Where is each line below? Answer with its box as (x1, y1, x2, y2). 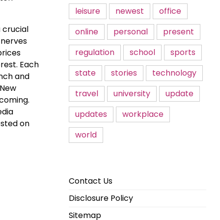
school (130, 47, 155, 58)
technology (152, 67, 196, 79)
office (159, 5, 181, 17)
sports (170, 47, 195, 58)
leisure (75, 5, 100, 17)
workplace (122, 109, 164, 120)
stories (111, 67, 137, 79)
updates (75, 109, 107, 120)
